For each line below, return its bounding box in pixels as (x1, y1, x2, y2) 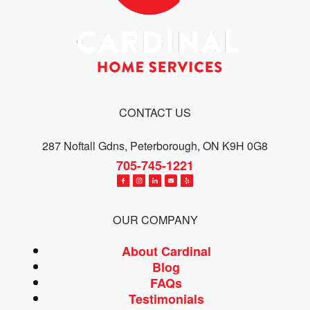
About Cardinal (121, 242, 211, 261)
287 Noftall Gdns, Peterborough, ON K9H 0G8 (42, 138, 268, 154)
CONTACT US (119, 103, 191, 120)
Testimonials (128, 290, 204, 309)
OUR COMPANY (112, 211, 198, 228)
